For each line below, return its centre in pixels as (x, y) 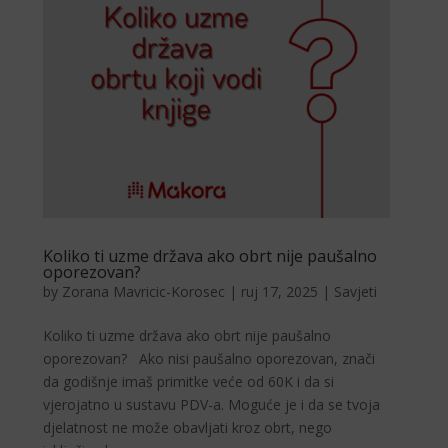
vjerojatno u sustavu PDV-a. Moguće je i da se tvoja (212, 405)
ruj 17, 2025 (280, 292)
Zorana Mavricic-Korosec (144, 292)
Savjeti (356, 292)
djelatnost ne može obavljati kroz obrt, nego (188, 428)
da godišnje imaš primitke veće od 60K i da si (189, 382)
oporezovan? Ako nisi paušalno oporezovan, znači (209, 359)
